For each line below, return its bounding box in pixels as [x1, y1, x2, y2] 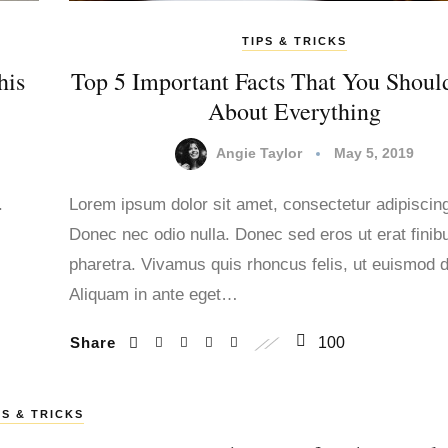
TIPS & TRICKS [241, 34, 347, 47]
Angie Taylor [215, 144, 302, 161]
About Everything [207, 94, 381, 127]
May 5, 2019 [333, 144, 414, 161]
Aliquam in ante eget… [69, 284, 238, 304]
